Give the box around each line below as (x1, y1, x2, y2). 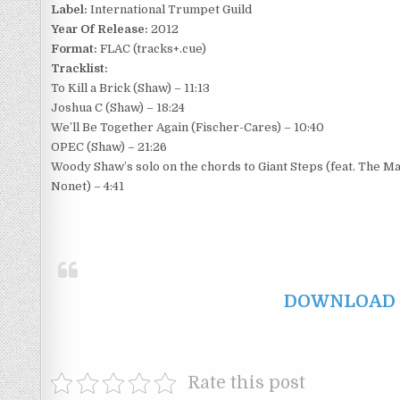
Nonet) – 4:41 (51, 179, 124, 193)
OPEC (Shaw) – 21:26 (51, 140, 167, 154)
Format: (51, 42, 97, 55)
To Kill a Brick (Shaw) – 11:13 (51, 81, 210, 95)
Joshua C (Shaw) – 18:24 (51, 101, 185, 114)
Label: (51, 3, 87, 16)
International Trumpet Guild (87, 3, 252, 16)
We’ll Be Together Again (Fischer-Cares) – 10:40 (51, 121, 324, 134)
